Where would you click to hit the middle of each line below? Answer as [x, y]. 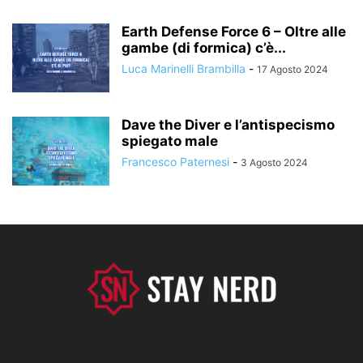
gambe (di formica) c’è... [204, 48]
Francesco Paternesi [175, 162]
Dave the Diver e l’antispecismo [228, 125]
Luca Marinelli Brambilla [184, 69]
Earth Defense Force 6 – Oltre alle [234, 32]
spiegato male [170, 141]
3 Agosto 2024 [274, 163]
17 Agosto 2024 [293, 70]
